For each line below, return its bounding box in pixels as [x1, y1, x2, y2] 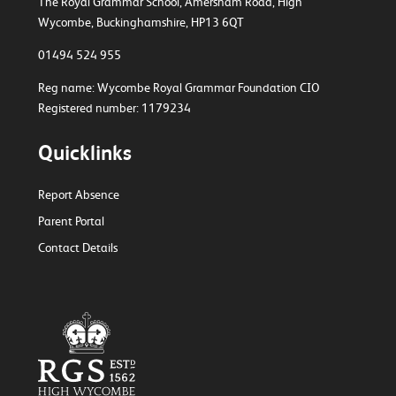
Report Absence [37, 187, 119, 202]
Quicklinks [37, 140, 132, 165]
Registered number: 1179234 [37, 100, 191, 115]
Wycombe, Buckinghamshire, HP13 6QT [37, 14, 244, 29]
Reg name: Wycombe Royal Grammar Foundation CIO [37, 80, 319, 95]
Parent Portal [37, 213, 104, 228]
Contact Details [37, 240, 118, 255]
